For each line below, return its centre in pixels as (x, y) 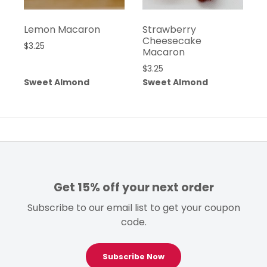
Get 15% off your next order (133, 188)
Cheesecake (172, 41)
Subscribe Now (133, 257)
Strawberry (169, 29)
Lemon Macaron (62, 29)
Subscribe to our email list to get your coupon (133, 208)
